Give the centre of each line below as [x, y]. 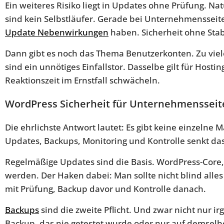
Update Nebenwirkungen [57, 32]
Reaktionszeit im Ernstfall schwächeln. [82, 80]
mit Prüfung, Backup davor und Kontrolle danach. [105, 188]
